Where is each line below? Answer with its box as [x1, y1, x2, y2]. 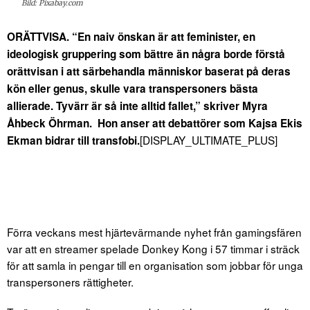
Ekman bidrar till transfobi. [7, 132, 140, 148]
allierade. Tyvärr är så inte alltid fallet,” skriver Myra [7, 98, 268, 113]
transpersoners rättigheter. [7, 273, 134, 289]
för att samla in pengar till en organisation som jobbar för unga [7, 257, 303, 273]
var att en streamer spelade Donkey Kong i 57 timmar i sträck [7, 240, 300, 256]
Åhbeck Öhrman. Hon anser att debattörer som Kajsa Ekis [7, 115, 302, 131]
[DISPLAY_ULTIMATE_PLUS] [140, 131, 277, 147]
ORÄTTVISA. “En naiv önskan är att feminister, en [7, 28, 255, 44]
